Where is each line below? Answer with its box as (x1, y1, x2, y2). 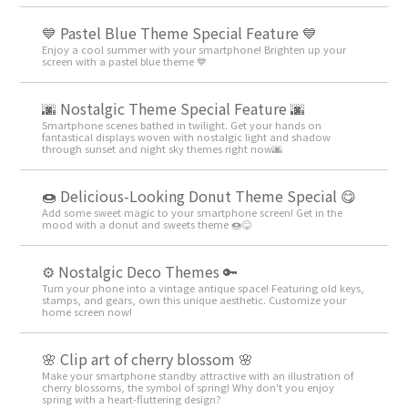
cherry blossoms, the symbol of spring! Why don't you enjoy (42, 380, 335, 395)
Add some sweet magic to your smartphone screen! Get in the (42, 205, 343, 220)
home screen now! (42, 304, 133, 320)
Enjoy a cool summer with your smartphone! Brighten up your (42, 42, 347, 57)
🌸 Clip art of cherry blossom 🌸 (42, 348, 254, 371)
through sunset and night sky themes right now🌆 (42, 141, 283, 157)
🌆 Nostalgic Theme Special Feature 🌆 (42, 97, 306, 120)
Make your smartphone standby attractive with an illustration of (42, 368, 354, 383)
